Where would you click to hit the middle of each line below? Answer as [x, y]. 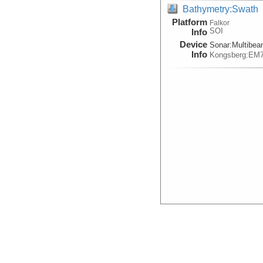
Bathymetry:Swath [221, 9]
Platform [190, 22]
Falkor [220, 22]
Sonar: [221, 45]
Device [194, 44]
